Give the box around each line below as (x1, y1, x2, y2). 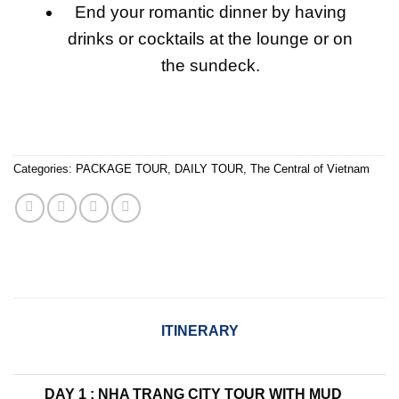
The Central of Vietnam (250, 161, 370, 175)
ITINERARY (160, 322, 239, 338)
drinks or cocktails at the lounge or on (68, 28, 354, 48)
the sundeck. (160, 55, 260, 75)
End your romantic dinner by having (74, 2, 346, 21)
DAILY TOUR (175, 161, 243, 175)
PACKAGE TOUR (76, 161, 167, 175)
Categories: (13, 161, 76, 175)
